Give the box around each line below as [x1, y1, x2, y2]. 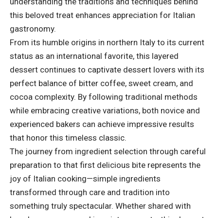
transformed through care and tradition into [10, 187, 170, 197]
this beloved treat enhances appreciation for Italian [10, 10, 195, 20]
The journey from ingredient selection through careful [10, 146, 206, 156]
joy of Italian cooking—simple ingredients [10, 173, 161, 183]
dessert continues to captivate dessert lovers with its [10, 64, 204, 74]
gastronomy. [10, 23, 56, 34]
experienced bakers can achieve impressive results [10, 119, 194, 129]
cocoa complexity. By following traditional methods [10, 91, 198, 102]
